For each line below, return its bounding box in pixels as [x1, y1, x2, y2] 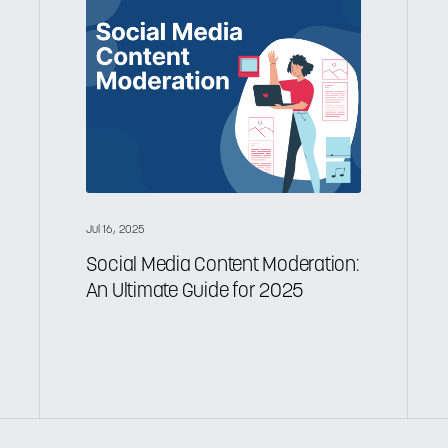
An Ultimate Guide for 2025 [85, 281, 305, 302]
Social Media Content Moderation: [85, 255, 359, 276]
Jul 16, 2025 [85, 224, 146, 237]
